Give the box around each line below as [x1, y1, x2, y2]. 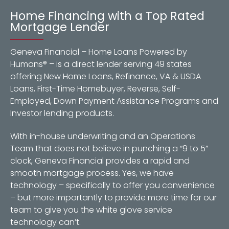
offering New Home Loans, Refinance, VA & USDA [10, 70, 201, 82]
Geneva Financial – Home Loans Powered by [10, 45, 187, 58]
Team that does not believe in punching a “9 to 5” [10, 142, 208, 154]
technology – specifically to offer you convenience [10, 179, 215, 191]
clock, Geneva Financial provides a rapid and [10, 154, 190, 167]
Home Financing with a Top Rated [10, 7, 204, 24]
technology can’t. [10, 216, 81, 228]
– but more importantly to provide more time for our [10, 191, 217, 203]
